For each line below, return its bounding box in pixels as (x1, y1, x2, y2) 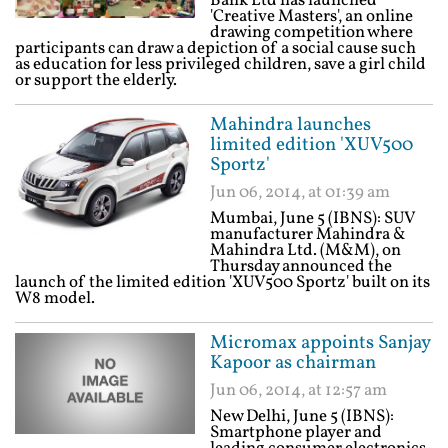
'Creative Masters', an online (210, 5, 413, 28)
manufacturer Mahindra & (210, 223, 406, 246)
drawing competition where (210, 21, 413, 44)
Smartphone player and (210, 421, 382, 444)
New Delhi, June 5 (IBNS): (210, 405, 394, 428)
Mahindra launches (210, 112, 371, 138)
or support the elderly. (15, 69, 177, 92)
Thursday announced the (210, 255, 392, 278)
